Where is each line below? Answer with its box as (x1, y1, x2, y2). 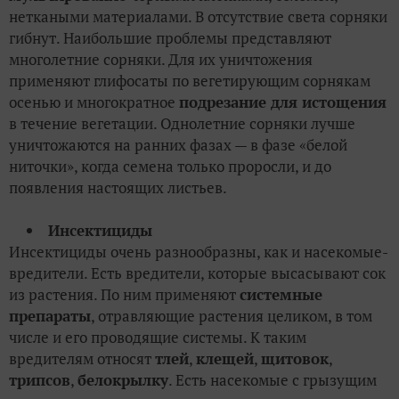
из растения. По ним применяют (9, 284, 240, 305)
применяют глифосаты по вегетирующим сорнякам (9, 70, 370, 92)
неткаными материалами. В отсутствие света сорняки (9, 6, 387, 28)
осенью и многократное (9, 92, 179, 113)
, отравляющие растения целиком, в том (91, 305, 372, 327)
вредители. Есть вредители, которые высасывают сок (9, 263, 386, 284)
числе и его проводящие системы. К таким (9, 327, 306, 348)
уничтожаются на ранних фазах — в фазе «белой (9, 134, 347, 156)
